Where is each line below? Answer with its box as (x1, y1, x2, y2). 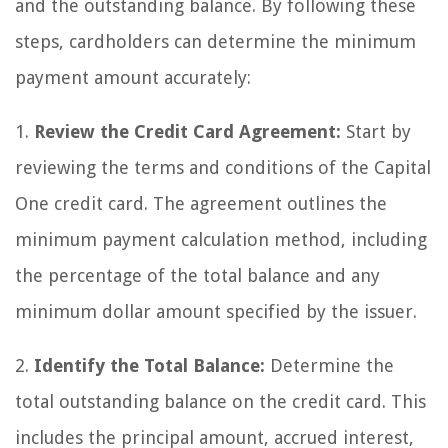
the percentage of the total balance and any (15, 265, 380, 286)
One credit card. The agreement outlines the (15, 193, 387, 214)
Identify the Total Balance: (34, 355, 265, 376)
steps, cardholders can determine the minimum (15, 31, 416, 52)
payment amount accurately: (15, 67, 251, 88)
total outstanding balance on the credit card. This (15, 391, 426, 412)
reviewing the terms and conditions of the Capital (15, 157, 431, 178)
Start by (341, 121, 411, 142)
